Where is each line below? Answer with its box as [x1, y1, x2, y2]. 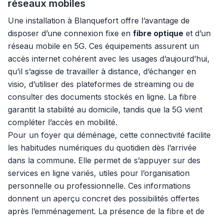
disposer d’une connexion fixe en [8, 28, 133, 38]
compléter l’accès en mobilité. [8, 117, 117, 127]
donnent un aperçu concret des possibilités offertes [8, 194, 199, 203]
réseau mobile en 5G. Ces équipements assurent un [8, 41, 199, 51]
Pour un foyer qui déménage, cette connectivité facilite [8, 130, 211, 140]
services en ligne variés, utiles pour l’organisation [8, 168, 190, 178]
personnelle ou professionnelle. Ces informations [8, 181, 191, 191]
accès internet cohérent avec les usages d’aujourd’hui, [8, 54, 210, 64]
